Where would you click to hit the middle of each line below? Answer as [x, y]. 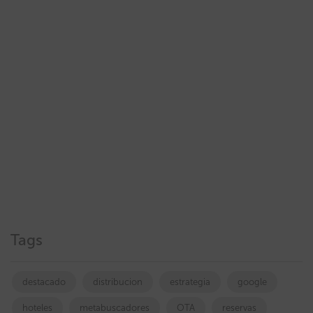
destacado [44, 282]
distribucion [118, 282]
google [252, 282]
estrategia [190, 282]
